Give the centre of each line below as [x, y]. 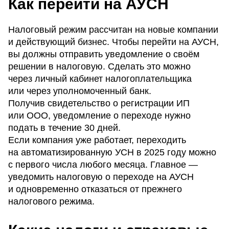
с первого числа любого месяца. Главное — [103, 164]
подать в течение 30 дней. [64, 128]
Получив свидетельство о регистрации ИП [99, 103]
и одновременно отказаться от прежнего [95, 189]
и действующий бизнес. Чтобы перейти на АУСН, [113, 42]
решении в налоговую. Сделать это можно [99, 66]
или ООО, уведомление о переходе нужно [99, 115]
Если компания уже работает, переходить [97, 140]
